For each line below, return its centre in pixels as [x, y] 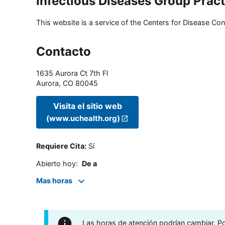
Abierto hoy [56, 163]
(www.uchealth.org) [83, 118]
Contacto [64, 52]
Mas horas [54, 181]
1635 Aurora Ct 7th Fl [72, 73]
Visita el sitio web [87, 106]
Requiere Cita [60, 146]
